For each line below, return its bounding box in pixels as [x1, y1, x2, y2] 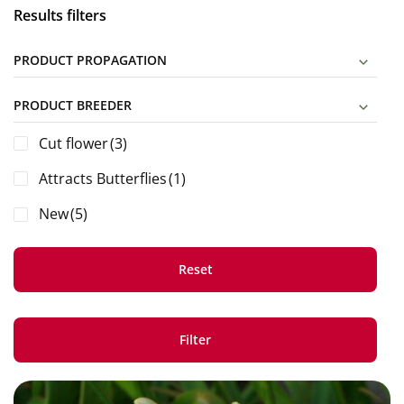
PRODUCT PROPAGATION [14, 51, 167, 69]
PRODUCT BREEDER [14, 96, 132, 114]
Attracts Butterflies [39, 169, 167, 189]
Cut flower [39, 133, 108, 153]
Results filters [14, 5, 106, 25]
